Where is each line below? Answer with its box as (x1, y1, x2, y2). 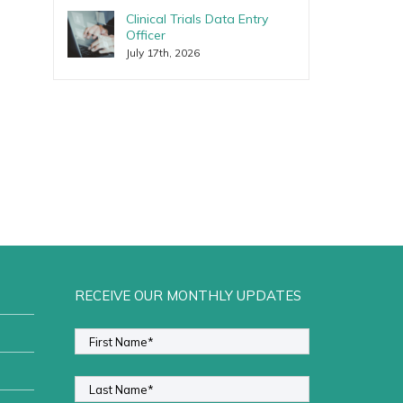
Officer (125, 27, 166, 43)
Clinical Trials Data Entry (125, 11, 268, 27)
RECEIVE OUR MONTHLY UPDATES (74, 287, 301, 305)
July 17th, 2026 (125, 46, 200, 59)
